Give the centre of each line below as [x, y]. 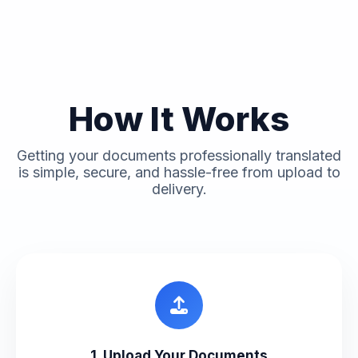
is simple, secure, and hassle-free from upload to [179, 173]
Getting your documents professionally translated [179, 156]
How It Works [179, 119]
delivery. [179, 189]
